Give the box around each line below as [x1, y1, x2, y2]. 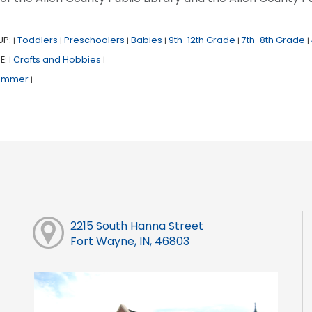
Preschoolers [63, 34, 125, 47]
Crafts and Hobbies [13, 54, 101, 66]
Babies [130, 34, 162, 47]
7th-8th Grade [241, 34, 305, 47]
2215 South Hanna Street [70, 218, 203, 235]
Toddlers [17, 34, 58, 47]
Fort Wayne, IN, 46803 [70, 233, 189, 250]
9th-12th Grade [168, 34, 235, 47]
